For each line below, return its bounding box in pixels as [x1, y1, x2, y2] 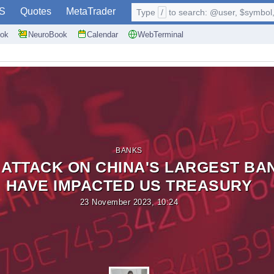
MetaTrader [66, 6, 116, 17]
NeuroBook [28, 29, 67, 39]
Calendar [87, 29, 118, 39]
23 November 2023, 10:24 [80, 198, 179, 207]
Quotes [20, 6, 51, 17]
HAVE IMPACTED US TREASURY [6, 177, 253, 194]
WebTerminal [138, 29, 183, 39]
